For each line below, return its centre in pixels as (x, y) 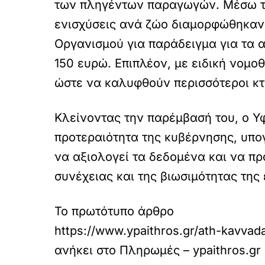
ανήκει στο (87, 250)
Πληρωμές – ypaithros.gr (190, 250)
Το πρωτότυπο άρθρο (114, 211)
